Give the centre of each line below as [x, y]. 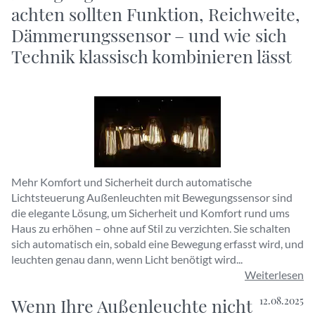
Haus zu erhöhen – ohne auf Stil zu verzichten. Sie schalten [151, 228]
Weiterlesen [274, 275]
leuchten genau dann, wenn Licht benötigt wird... [127, 259]
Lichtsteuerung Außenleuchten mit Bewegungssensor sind [152, 197]
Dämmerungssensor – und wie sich [149, 35]
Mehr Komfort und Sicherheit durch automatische [131, 182]
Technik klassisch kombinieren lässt [152, 56]
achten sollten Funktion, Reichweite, [156, 14]
